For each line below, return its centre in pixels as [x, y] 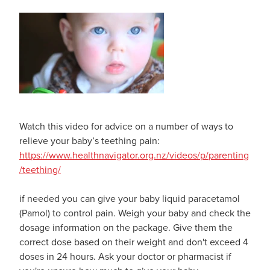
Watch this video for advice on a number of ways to [126, 126]
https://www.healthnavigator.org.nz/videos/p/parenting [134, 155]
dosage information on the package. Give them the [126, 227]
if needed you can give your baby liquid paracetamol [130, 198]
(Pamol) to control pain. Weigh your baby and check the [135, 212]
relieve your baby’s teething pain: [89, 140]
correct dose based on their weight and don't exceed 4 [134, 241]
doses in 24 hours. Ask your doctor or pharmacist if [125, 256]
